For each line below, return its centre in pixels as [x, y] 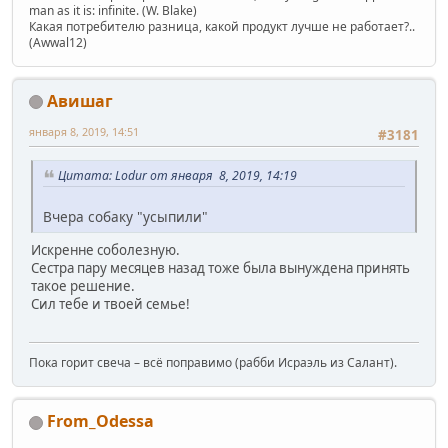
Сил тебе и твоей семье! [110, 303]
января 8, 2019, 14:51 [84, 131]
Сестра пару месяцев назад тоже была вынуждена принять [220, 267]
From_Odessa [100, 421]
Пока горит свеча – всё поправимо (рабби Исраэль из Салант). [213, 363]
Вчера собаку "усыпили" [125, 216]
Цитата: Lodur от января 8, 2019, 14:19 [177, 176]
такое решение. [83, 285]
